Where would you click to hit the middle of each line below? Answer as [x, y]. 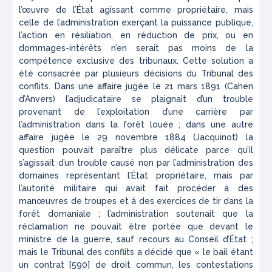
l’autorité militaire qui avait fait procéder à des [136, 189]
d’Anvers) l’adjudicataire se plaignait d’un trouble [136, 99]
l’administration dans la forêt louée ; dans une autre [136, 125]
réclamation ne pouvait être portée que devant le [136, 227]
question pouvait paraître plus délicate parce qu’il [136, 150]
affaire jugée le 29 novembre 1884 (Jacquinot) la [136, 138]
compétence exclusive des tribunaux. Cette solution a [136, 61]
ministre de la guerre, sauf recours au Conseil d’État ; [136, 240]
